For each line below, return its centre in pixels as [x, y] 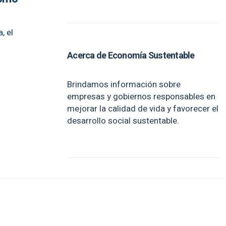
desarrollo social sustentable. [123, 121]
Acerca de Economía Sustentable [131, 56]
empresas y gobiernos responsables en [141, 97]
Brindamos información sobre [124, 84]
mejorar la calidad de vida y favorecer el [143, 109]
